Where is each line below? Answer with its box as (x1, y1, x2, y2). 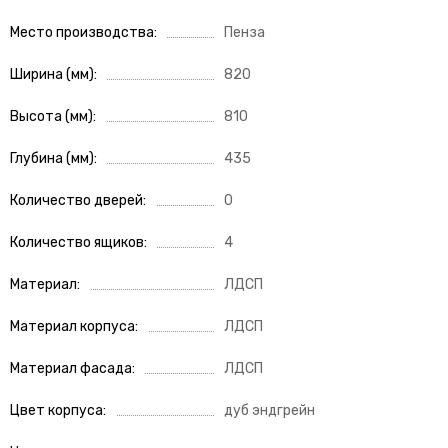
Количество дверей (10, 192, 143, 210)
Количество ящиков (10, 234, 144, 252)
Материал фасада (10, 360, 132, 378)
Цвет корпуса (10, 402, 103, 420)
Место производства (10, 24, 154, 42)
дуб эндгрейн (224, 402, 315, 420)
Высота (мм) (10, 108, 93, 126)
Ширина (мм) (10, 66, 94, 84)
